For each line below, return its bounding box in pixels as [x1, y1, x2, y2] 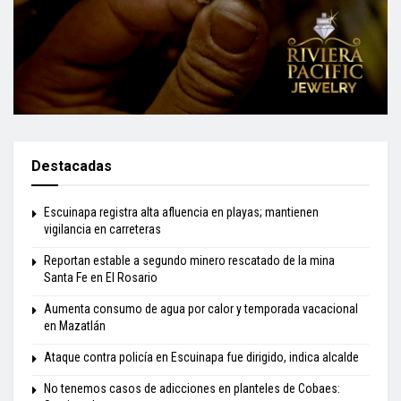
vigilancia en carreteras [44, 221, 161, 236]
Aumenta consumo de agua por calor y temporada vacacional [44, 301, 358, 316]
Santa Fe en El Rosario [44, 269, 158, 285]
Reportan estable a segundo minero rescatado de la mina [44, 252, 335, 268]
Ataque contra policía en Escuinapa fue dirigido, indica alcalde [44, 349, 359, 364]
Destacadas [31, 157, 112, 175]
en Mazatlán [44, 318, 106, 333]
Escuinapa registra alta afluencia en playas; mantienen [44, 204, 319, 219]
